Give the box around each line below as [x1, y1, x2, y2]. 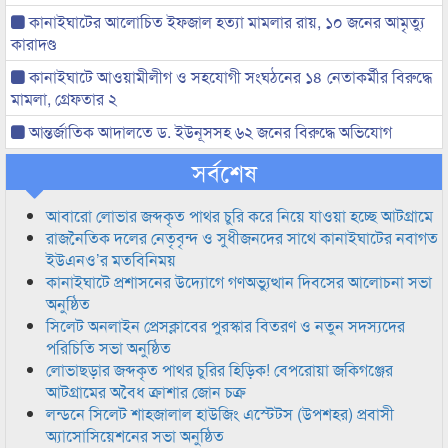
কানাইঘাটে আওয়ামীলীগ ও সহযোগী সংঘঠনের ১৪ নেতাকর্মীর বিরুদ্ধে [25, 65, 432, 88]
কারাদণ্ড [11, 32, 56, 55]
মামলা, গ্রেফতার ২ [11, 87, 117, 110]
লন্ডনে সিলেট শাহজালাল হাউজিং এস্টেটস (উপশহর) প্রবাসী [46, 402, 394, 425]
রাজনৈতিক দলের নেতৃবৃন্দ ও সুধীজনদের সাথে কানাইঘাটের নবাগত [46, 226, 438, 249]
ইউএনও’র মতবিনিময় [46, 248, 176, 271]
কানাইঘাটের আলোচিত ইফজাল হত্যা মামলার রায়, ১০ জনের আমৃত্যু [25, 10, 425, 33]
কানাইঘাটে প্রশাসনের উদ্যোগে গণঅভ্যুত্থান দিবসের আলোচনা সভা [46, 270, 432, 293]
